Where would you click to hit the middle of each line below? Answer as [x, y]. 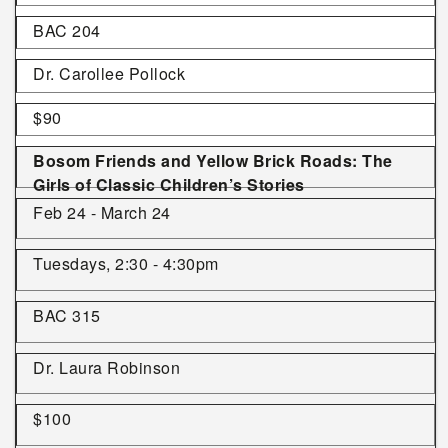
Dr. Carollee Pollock [109, 74]
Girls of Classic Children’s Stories [169, 184]
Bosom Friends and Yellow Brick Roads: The [213, 160]
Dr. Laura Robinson [106, 367]
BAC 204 [67, 31]
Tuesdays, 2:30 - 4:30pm [126, 264]
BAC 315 [67, 316]
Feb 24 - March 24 [102, 212]
